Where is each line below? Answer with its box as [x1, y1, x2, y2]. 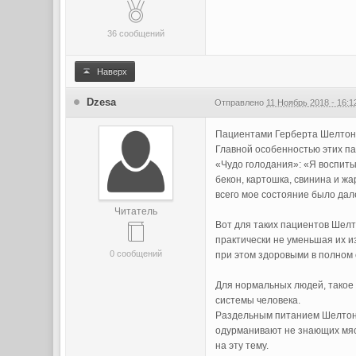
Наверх [95, 67, 128, 76]
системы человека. [215, 295, 301, 306]
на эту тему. [215, 340, 269, 351]
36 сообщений [106, 29, 164, 38]
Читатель [114, 206, 157, 217]
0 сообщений [109, 249, 162, 258]
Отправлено [215, 98, 267, 107]
